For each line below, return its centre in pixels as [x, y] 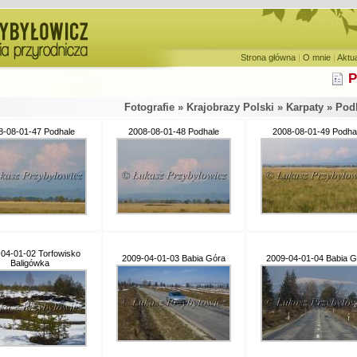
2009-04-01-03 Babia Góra [174, 258]
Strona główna [268, 57]
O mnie [317, 57]
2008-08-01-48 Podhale [174, 131]
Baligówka [29, 263]
